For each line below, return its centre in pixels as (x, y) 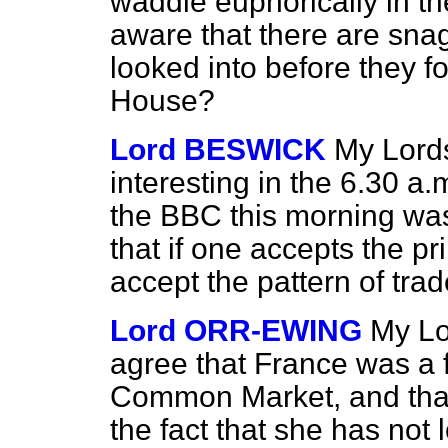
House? (162, 100)
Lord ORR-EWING (236, 330)
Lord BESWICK (218, 149)
